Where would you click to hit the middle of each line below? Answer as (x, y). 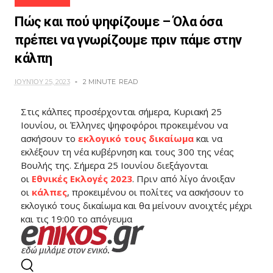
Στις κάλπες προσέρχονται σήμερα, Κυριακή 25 (121, 112)
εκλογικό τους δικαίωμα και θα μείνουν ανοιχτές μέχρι (136, 206)
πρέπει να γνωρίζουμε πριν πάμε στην (128, 40)
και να (208, 139)
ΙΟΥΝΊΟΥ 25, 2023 (42, 82)
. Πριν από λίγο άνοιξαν (183, 179)
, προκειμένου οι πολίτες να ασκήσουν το (155, 192)
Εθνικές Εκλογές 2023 (82, 179)
